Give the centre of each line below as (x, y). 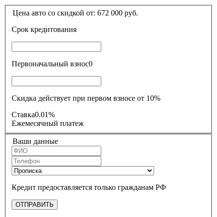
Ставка (23, 114)
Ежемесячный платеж (48, 123)
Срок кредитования (54, 29)
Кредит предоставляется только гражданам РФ (89, 187)
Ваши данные (35, 141)
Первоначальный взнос (79, 63)
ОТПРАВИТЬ (35, 205)
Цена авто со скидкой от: (55, 13)
